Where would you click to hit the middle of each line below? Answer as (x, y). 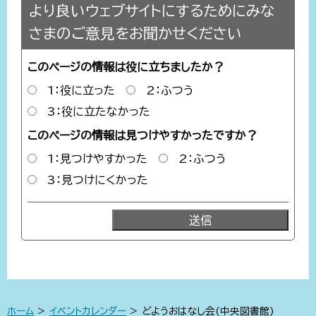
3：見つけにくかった (98, 180)
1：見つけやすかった (97, 159)
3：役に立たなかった (99, 111)
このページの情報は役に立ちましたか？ (126, 67)
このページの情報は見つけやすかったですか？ (142, 136)
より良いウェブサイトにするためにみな (152, 10)
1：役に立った (81, 90)
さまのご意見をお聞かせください (135, 33)
